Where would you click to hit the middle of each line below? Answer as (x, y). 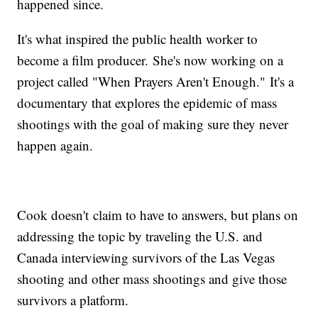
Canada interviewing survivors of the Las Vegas (146, 258)
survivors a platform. (73, 300)
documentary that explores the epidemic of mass (147, 103)
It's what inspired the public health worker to (138, 39)
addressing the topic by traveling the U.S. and (140, 236)
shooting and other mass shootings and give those (152, 279)
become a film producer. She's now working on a (150, 60)
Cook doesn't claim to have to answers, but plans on (158, 215)
